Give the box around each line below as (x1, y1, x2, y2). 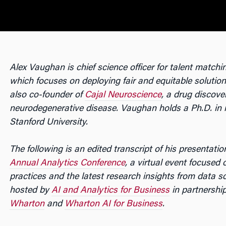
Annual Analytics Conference (9, 159, 125, 168)
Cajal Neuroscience (84, 91, 161, 100)
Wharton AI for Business (64, 200, 162, 209)
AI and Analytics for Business (51, 186, 169, 195)
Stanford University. (9, 118, 88, 127)
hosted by (9, 186, 51, 195)
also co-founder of (9, 91, 85, 100)
